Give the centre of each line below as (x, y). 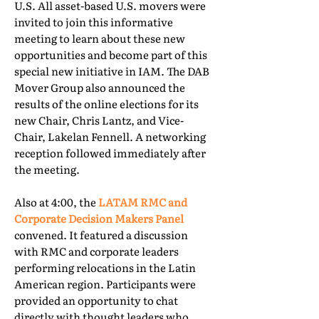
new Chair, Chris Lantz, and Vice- (99, 120)
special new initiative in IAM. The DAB (112, 71)
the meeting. (47, 169)
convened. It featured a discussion (101, 235)
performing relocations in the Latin (105, 267)
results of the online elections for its (106, 104)
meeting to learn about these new (100, 38)
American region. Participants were (105, 284)
